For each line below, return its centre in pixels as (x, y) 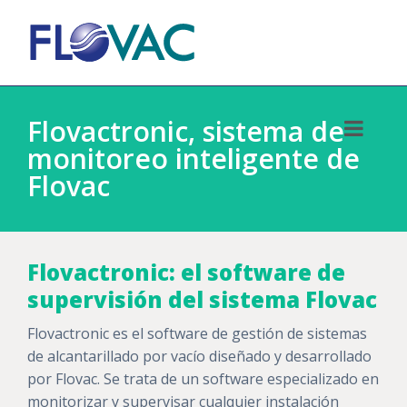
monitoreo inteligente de (194, 159)
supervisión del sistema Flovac (202, 299)
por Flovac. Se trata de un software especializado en (203, 379)
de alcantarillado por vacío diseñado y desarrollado (199, 356)
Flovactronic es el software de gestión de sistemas (197, 333)
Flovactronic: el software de (186, 272)
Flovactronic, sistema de (186, 131)
